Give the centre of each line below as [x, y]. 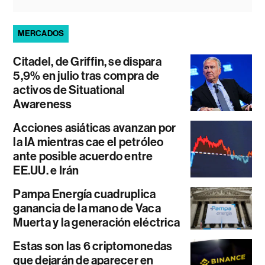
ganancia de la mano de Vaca [87, 209]
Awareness [43, 104]
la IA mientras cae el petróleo [88, 142]
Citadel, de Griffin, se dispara [87, 62]
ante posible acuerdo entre [83, 156]
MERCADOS [41, 34]
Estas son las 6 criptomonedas [93, 246]
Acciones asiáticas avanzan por [95, 128]
